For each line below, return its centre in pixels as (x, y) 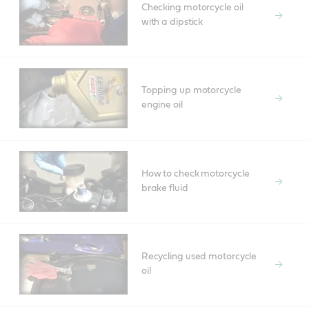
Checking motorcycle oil (192, 7)
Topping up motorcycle (191, 91)
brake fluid (165, 188)
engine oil (162, 105)
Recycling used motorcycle (199, 257)
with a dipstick (172, 22)
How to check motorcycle (195, 173)
